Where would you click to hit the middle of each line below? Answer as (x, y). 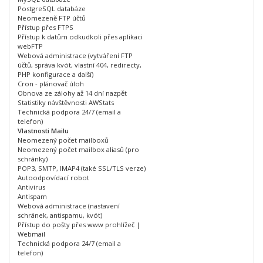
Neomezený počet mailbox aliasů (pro (78, 149)
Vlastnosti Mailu (43, 131)
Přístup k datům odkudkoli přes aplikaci (80, 37)
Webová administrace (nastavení (69, 206)
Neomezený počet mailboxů (63, 140)
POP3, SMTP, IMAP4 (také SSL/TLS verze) (82, 168)
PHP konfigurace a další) (55, 74)
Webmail (31, 234)
